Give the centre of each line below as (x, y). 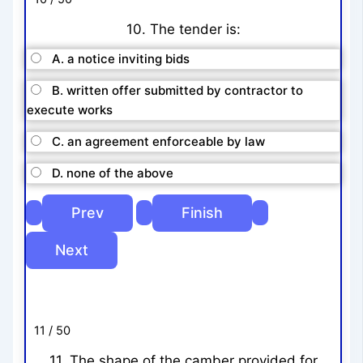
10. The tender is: (183, 29)
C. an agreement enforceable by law (159, 142)
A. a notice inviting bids (121, 59)
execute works (70, 110)
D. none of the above (113, 173)
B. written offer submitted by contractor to (178, 91)
